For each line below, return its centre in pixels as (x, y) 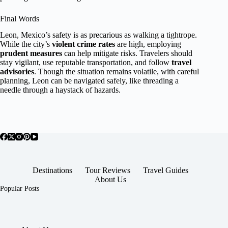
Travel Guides (166, 170)
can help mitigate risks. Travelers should (127, 53)
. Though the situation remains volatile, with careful (117, 72)
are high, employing (148, 44)
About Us (111, 179)
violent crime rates (83, 44)
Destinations (53, 170)
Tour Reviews (108, 170)
